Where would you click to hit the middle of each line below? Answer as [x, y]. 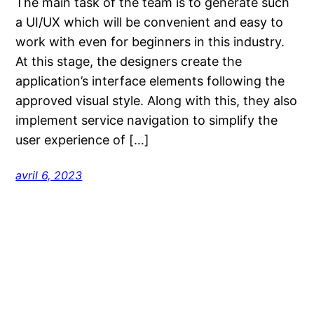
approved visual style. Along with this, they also [157, 100]
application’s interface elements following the [150, 81]
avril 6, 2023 [49, 175]
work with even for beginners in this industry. [150, 41]
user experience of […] [83, 139]
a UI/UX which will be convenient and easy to [150, 22]
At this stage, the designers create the [129, 61]
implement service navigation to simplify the [147, 120]
